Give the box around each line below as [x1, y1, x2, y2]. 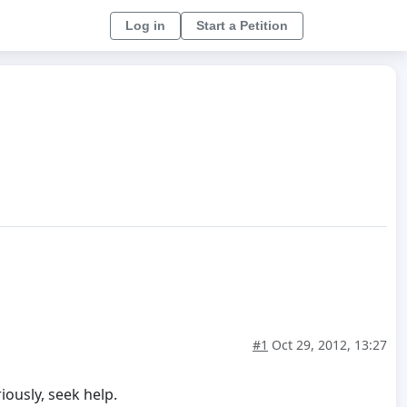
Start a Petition [196, 17, 288, 33]
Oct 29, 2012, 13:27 [268, 336, 387, 354]
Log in [125, 17, 165, 33]
